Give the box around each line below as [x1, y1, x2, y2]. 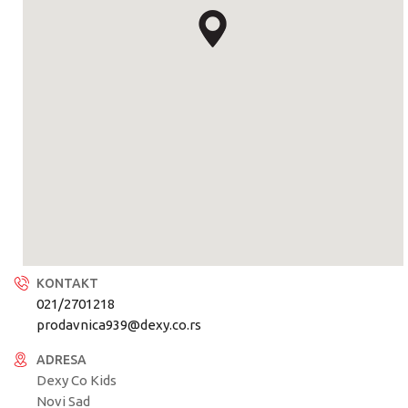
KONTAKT [36, 276, 98, 291]
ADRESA [36, 352, 87, 367]
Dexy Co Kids [36, 372, 117, 388]
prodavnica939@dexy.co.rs [36, 317, 201, 332]
